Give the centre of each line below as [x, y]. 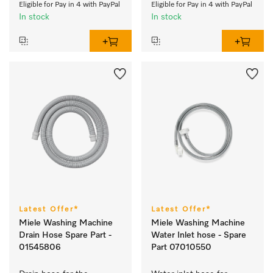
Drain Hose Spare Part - [65, 235]
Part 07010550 [181, 247]
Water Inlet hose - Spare [199, 235]
